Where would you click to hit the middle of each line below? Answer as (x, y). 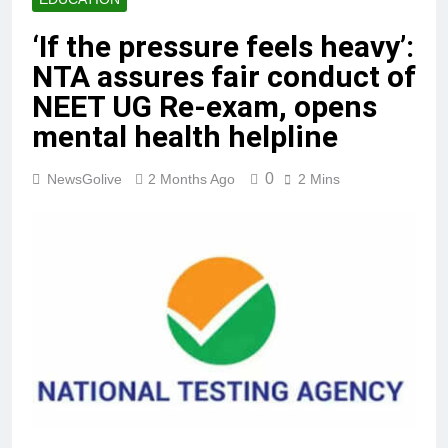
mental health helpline (185, 137)
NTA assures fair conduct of (224, 77)
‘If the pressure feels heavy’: (223, 47)
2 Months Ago (191, 179)
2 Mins (319, 179)
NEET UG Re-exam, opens (204, 107)
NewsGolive (84, 179)
